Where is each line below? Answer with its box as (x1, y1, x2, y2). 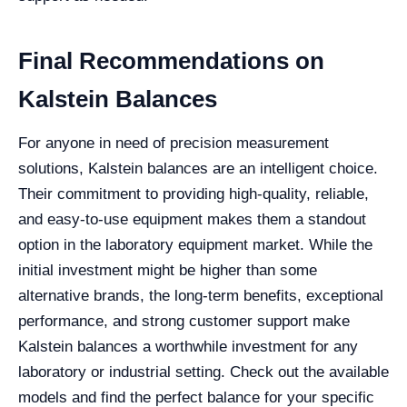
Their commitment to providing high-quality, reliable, (18, 185, 369, 203)
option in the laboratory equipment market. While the (18, 236, 372, 254)
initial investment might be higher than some (18, 262, 317, 280)
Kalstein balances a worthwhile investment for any (18, 338, 358, 356)
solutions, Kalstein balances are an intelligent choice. (18, 160, 378, 178)
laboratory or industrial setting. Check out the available (18, 363, 389, 382)
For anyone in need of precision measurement (18, 134, 329, 153)
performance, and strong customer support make (18, 313, 350, 331)
